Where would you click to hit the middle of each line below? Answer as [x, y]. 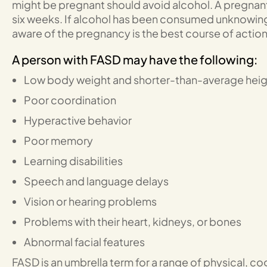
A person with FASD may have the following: [135, 59]
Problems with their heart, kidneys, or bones [133, 221]
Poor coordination [70, 100]
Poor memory [58, 140]
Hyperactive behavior [78, 120]
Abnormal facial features [84, 242]
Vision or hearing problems [90, 201]
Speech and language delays [96, 181]
